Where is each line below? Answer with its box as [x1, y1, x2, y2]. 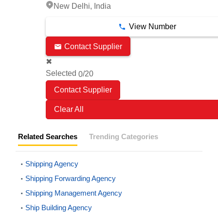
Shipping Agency [25, 159, 78, 168]
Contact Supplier [64, 42, 122, 51]
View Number [128, 22, 176, 31]
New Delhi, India [54, 2, 111, 11]
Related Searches [18, 132, 77, 141]
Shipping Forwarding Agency [25, 174, 116, 182]
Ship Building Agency [25, 203, 92, 212]
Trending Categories [89, 132, 158, 141]
